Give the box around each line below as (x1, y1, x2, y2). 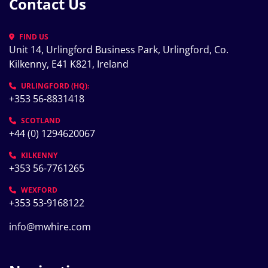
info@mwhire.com (9, 220, 91, 233)
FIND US (19, 32, 48, 42)
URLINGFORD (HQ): (21, 81, 89, 91)
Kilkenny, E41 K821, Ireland (9, 57, 129, 71)
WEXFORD (21, 185, 57, 195)
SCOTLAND (21, 115, 60, 126)
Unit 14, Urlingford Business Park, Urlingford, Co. (9, 43, 229, 56)
